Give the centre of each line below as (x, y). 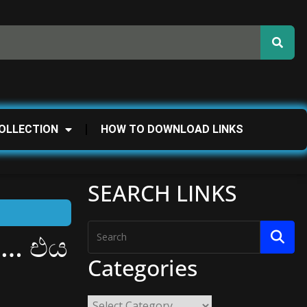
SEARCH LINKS (162, 193)
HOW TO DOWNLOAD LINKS (172, 129)
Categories (142, 267)
